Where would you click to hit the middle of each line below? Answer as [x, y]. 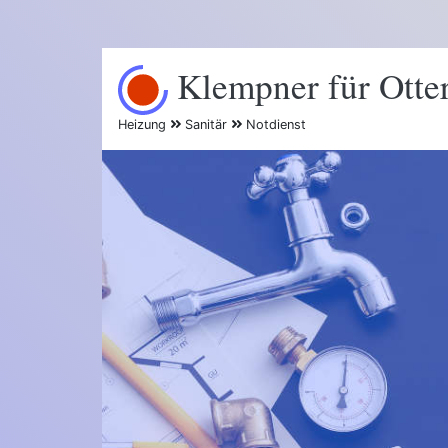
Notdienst [274, 124]
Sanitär [206, 124]
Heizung [144, 124]
